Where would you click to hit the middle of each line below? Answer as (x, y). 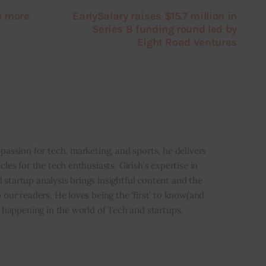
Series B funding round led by (164, 29)
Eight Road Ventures (187, 42)
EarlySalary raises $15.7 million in (155, 16)
